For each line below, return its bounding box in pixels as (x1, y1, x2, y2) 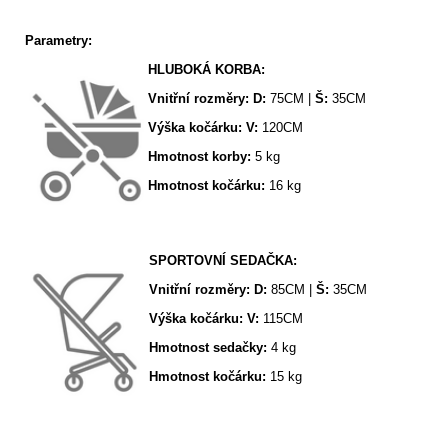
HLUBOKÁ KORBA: (148, 62, 265, 78)
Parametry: (25, 33, 92, 49)
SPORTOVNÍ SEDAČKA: (149, 253, 297, 269)
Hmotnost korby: (148, 149, 255, 165)
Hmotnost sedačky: (149, 340, 271, 356)
